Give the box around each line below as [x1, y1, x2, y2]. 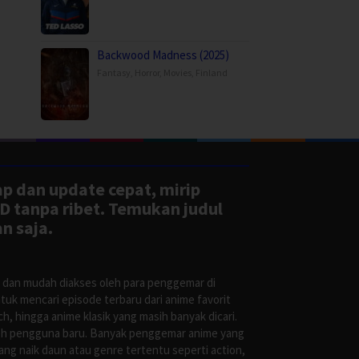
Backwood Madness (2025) [97, 47, 229, 63]
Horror [135, 67, 159, 79]
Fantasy [97, 67, 131, 79]
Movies [163, 67, 192, 79]
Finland [196, 67, 228, 79]
